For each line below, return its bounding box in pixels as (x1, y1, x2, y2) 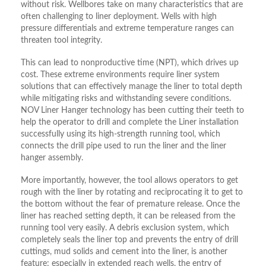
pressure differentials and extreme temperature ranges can (21, 24, 234, 33)
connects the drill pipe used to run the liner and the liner (21, 142, 226, 151)
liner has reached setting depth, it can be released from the (21, 212, 235, 221)
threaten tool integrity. (21, 36, 102, 45)
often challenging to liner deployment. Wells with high (21, 12, 217, 21)
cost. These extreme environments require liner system (21, 71, 220, 80)
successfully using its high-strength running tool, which (21, 130, 220, 139)
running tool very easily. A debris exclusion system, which (21, 224, 229, 233)
